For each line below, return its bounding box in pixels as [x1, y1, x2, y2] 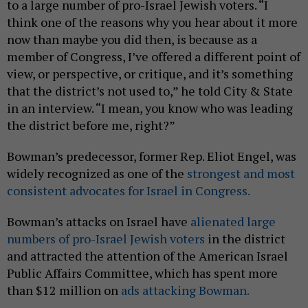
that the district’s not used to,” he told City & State [7, 82, 293, 100]
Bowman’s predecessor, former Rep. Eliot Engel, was [7, 148, 296, 165]
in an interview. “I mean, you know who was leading [7, 100, 293, 117]
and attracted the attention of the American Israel [7, 247, 288, 265]
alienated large [190, 213, 276, 230]
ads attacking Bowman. [121, 282, 250, 299]
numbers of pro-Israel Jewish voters [7, 230, 205, 247]
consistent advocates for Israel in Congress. [7, 182, 250, 199]
